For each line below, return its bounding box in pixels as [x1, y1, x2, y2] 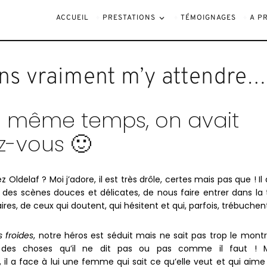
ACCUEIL [56, 13, 89, 23]
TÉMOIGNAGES [181, 13, 237, 23]
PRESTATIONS [103, 13, 156, 23]
